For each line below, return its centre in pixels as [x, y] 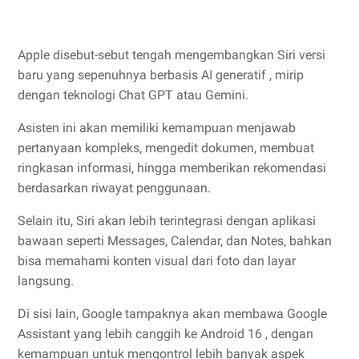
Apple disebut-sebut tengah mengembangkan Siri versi [171, 54]
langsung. [46, 280]
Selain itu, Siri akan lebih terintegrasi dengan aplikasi [167, 220]
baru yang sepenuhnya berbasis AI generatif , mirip [161, 75]
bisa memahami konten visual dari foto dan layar [157, 260]
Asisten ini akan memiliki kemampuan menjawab [157, 127]
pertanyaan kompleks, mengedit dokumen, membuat [166, 147]
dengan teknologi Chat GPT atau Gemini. [133, 95]
